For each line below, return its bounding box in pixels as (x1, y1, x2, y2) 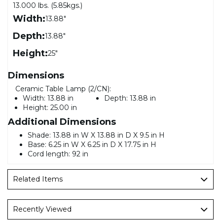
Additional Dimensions (8, 116, 116, 127)
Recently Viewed (13, 204, 72, 214)
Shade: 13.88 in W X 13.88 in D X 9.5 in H (28, 130, 165, 140)
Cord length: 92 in (28, 149, 88, 158)
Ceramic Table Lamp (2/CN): (15, 84, 111, 93)
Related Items (13, 174, 63, 184)
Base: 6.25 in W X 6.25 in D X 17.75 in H (28, 140, 156, 149)
